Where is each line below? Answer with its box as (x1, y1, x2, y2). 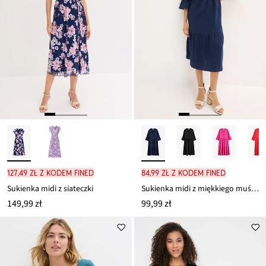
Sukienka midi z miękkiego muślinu (251, 183, 259, 195)
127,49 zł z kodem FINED (7, 168, 94, 178)
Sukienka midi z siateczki (7, 183, 93, 195)
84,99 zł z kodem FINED (141, 168, 226, 178)
